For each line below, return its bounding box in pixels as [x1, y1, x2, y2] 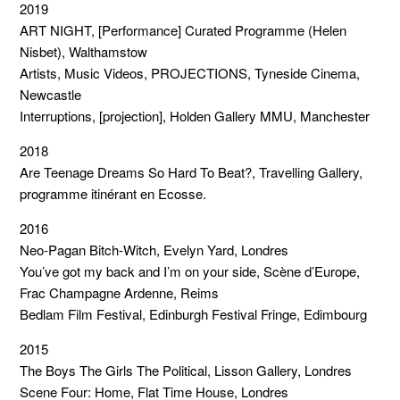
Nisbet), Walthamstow [20, 42, 148, 61]
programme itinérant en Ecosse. [20, 184, 207, 203]
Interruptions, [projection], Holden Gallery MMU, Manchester [20, 106, 371, 125]
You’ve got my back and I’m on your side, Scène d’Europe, [20, 262, 361, 280]
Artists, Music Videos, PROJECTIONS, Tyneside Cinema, [20, 63, 361, 82]
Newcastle [20, 85, 82, 104]
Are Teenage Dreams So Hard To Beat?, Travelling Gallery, [20, 162, 363, 181]
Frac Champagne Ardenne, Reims [20, 283, 220, 302]
